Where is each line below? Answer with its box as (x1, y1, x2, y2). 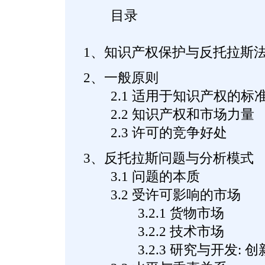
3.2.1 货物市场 (83, 206, 224, 221)
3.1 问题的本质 (83, 169, 200, 184)
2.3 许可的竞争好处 (83, 125, 227, 140)
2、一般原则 (83, 70, 159, 85)
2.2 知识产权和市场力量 (83, 107, 254, 122)
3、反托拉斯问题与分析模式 (83, 151, 254, 166)
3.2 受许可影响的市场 (83, 188, 241, 202)
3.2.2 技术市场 (83, 224, 224, 239)
